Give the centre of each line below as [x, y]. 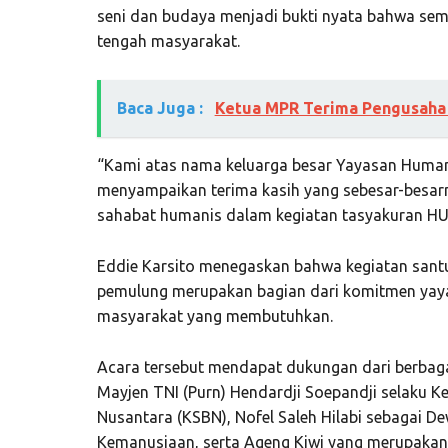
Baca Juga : [161, 107]
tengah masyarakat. [168, 40]
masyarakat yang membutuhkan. [214, 315]
